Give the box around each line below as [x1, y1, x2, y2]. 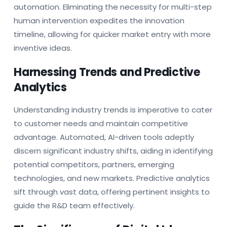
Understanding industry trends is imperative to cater [14, 104, 212, 115]
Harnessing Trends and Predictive [14, 64, 200, 80]
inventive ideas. [14, 42, 72, 53]
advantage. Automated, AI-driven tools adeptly [14, 131, 194, 142]
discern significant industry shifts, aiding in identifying [14, 145, 213, 156]
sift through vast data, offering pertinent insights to [14, 186, 210, 197]
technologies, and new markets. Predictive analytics [14, 172, 210, 183]
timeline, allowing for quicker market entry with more [14, 28, 211, 40]
